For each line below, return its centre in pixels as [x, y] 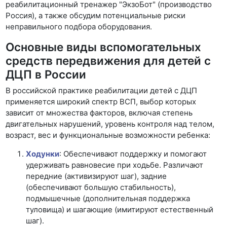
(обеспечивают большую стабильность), [101, 187]
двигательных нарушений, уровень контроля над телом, [110, 124]
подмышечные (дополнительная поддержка [108, 198]
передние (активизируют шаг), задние [97, 176]
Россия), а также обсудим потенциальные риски [96, 15]
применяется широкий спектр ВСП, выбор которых [101, 101]
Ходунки [43, 154]
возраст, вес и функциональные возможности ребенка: [108, 135]
